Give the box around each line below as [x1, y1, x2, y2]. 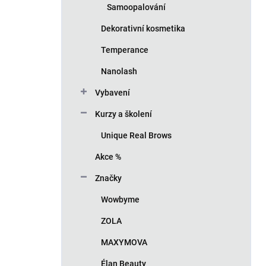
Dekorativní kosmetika [101, 24, 185, 33]
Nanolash [101, 66, 137, 76]
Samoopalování [107, 2, 166, 12]
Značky [95, 173, 122, 183]
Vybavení [95, 88, 130, 97]
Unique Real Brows [101, 131, 172, 140]
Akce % [95, 152, 121, 161]
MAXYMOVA [101, 237, 147, 247]
